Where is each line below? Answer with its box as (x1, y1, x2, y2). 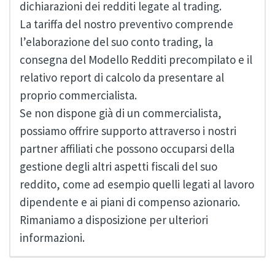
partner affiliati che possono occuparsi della (20, 141, 234, 156)
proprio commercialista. (20, 87, 137, 103)
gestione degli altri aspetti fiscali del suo (20, 158, 217, 174)
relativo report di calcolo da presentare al (20, 69, 224, 85)
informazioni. (20, 230, 85, 245)
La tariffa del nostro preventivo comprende (20, 16, 233, 31)
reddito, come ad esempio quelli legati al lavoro (20, 176, 254, 192)
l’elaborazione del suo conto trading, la (20, 34, 213, 49)
